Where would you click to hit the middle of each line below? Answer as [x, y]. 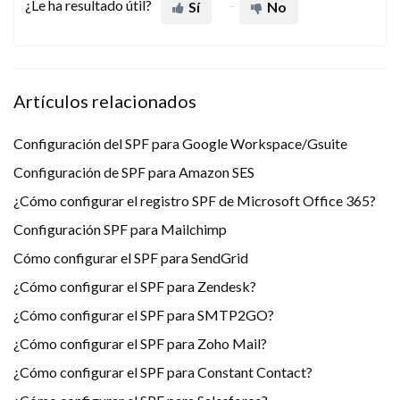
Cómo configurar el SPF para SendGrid [131, 258]
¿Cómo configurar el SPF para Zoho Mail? [140, 344]
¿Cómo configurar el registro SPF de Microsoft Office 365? [195, 201]
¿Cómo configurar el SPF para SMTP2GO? [144, 315]
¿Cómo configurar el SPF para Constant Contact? [163, 372]
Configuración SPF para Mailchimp [120, 229]
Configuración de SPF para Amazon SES [134, 172]
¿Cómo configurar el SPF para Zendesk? [135, 287]
